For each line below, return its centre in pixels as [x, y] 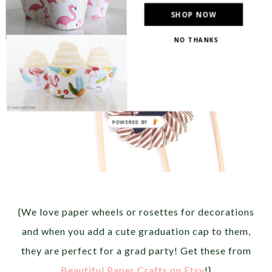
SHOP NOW [194, 14]
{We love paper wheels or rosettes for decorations [136, 211]
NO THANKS [196, 40]
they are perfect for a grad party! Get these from [136, 250]
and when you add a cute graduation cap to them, [136, 231]
